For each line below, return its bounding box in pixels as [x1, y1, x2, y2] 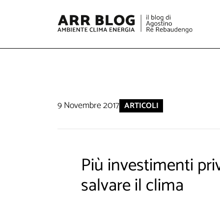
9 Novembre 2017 [57, 98, 119, 113]
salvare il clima [81, 171, 184, 200]
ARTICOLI [124, 99, 159, 112]
